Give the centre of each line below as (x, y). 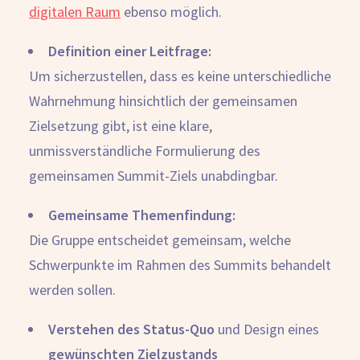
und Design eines (268, 329)
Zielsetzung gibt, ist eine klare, (121, 126)
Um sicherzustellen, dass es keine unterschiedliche (180, 76)
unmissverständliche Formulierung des (145, 151)
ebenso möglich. (171, 12)
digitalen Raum (75, 12)
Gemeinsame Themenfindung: (143, 215)
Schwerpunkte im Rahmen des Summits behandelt (180, 265)
